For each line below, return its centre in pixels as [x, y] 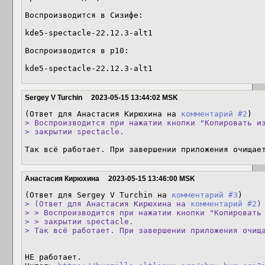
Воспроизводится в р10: [77, 51]
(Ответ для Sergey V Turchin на [98, 195]
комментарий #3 [205, 195]
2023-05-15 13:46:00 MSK [152, 179]
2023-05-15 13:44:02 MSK [135, 98]
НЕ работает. [53, 257]
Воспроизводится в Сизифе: [84, 15]
